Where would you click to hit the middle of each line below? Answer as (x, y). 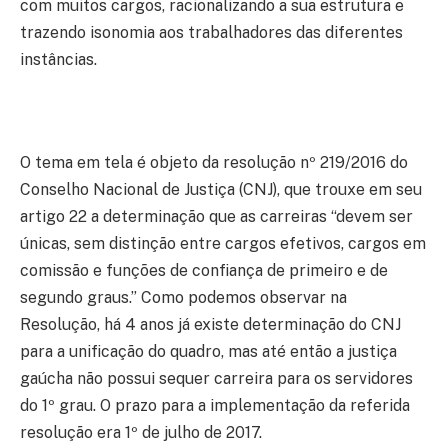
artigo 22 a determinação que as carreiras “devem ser (216, 217)
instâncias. (60, 60)
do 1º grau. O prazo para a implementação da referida (215, 406)
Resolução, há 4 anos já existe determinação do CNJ (210, 325)
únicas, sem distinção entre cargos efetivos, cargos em (223, 244)
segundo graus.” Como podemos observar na (183, 298)
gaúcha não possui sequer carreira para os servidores (216, 379)
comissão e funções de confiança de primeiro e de (204, 271)
